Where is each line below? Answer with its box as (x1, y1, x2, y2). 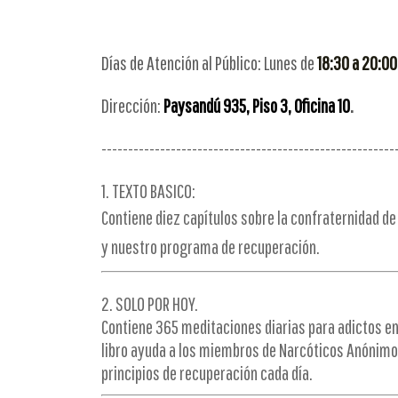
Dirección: (101, 94, 163, 116)
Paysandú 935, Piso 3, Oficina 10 (163, 94, 350, 116)
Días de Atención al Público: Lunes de (101, 52, 317, 74)
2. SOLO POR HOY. (101, 292, 198, 314)
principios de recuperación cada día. (101, 362, 313, 384)
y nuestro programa (101, 235, 221, 258)
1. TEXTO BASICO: (101, 179, 198, 202)
